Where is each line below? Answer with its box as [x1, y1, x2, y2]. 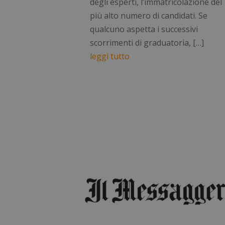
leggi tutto [90, 50, 130, 62]
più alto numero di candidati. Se [90, 10, 208, 21]
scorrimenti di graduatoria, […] [90, 37, 204, 48]
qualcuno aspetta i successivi [90, 23, 198, 35]
